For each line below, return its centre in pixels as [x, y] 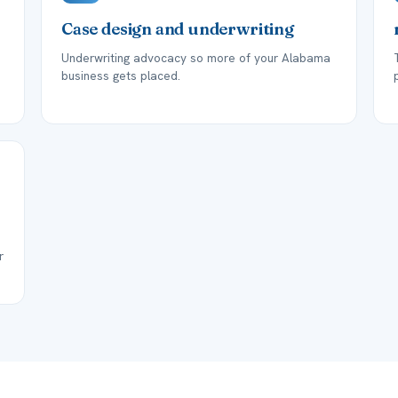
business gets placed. [121, 76]
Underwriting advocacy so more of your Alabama [196, 58]
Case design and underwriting [178, 29]
